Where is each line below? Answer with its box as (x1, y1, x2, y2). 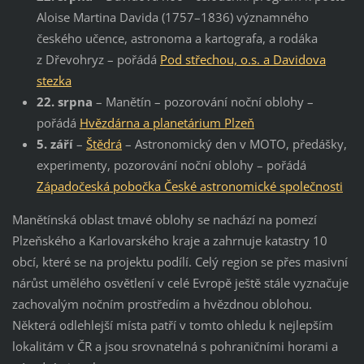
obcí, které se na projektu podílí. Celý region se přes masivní (11, 253, 348, 271)
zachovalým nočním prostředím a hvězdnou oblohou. (11, 296, 312, 313)
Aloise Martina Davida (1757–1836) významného (36, 9, 309, 26)
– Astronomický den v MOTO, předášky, (121, 136, 347, 153)
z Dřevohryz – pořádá (36, 51, 160, 68)
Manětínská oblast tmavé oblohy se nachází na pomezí (11, 211, 317, 228)
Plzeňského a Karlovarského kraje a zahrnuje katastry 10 (11, 232, 327, 249)
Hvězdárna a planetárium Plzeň (79, 115, 254, 132)
